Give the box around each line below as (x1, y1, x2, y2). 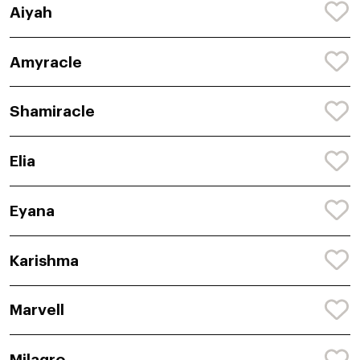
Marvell (10, 302, 64, 318)
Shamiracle (10, 104, 95, 120)
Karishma (10, 252, 79, 268)
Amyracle (10, 54, 82, 70)
